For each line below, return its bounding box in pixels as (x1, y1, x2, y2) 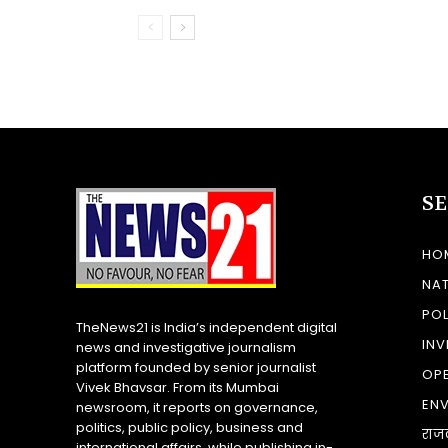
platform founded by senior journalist (76, 357, 316, 377)
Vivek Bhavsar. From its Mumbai (76, 377, 279, 397)
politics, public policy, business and (76, 417, 303, 437)
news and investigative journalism (76, 337, 296, 357)
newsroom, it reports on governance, (76, 397, 318, 417)
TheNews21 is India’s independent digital (76, 317, 337, 337)
